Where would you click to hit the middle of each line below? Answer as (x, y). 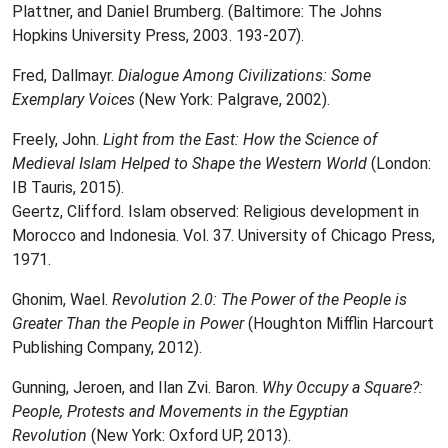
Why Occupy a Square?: (342, 387)
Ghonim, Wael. (62, 299)
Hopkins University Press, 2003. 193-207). (158, 35)
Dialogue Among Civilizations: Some (244, 75)
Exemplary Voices (73, 99)
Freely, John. (57, 139)
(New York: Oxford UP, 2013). (191, 435)
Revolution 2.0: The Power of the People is (259, 299)
